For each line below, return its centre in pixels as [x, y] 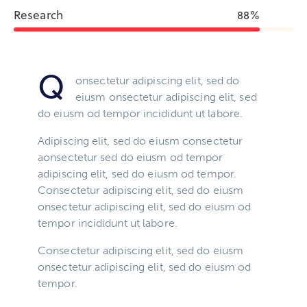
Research [38, 15]
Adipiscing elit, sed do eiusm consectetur [142, 140]
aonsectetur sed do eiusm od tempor [131, 157]
